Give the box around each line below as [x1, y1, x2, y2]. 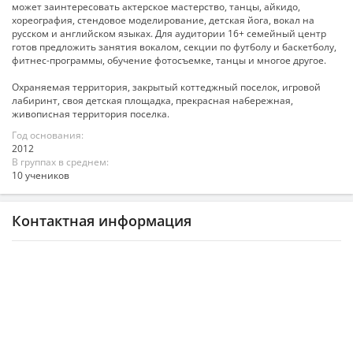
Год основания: [12, 128, 84, 142]
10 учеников [12, 169, 69, 182]
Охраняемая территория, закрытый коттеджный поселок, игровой [12, 80, 321, 94]
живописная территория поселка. [12, 107, 169, 121]
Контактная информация [12, 211, 191, 230]
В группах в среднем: [12, 155, 109, 169]
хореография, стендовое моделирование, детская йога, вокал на [12, 13, 314, 27]
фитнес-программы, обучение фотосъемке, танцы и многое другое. [12, 54, 326, 67]
